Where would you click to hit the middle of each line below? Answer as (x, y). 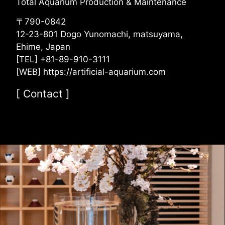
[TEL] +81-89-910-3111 (63, 60)
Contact (43, 93)
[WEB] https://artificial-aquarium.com (91, 72)
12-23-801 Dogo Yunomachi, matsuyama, (99, 34)
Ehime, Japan (43, 47)
